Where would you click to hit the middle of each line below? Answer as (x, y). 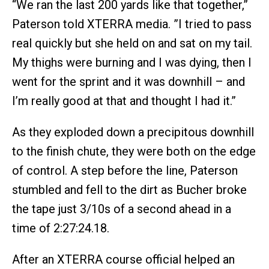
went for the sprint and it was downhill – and (128, 82)
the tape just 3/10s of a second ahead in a (122, 209)
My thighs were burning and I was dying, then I (132, 62)
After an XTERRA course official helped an (123, 259)
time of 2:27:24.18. (61, 228)
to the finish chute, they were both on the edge (134, 151)
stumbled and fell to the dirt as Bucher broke (129, 190)
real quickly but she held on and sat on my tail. (132, 43)
